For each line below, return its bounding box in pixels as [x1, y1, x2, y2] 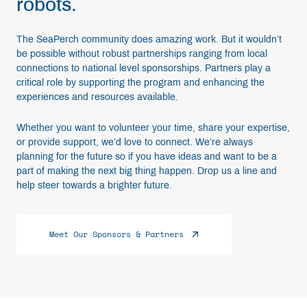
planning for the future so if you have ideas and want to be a [16, 151, 277, 162]
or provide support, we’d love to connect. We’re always [16, 137, 253, 147]
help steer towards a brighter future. [16, 180, 172, 191]
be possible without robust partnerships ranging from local [16, 49, 267, 59]
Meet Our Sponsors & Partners [49, 228, 184, 240]
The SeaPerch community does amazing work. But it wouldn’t [16, 34, 282, 45]
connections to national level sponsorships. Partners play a [16, 63, 271, 73]
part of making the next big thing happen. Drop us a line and [16, 166, 277, 176]
